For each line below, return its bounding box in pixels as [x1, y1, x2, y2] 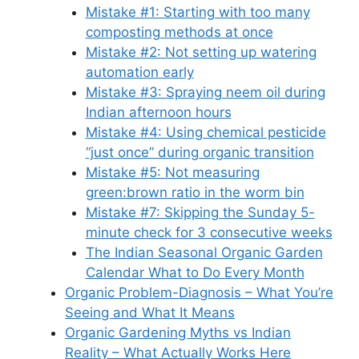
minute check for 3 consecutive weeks [85, 224, 333, 240]
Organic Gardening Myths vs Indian [65, 324, 291, 341]
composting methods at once [85, 23, 273, 40]
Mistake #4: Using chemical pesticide [85, 123, 326, 140]
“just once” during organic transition [85, 143, 314, 160]
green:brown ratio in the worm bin [85, 184, 305, 200]
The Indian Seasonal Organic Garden [85, 244, 323, 260]
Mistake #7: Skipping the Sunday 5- [85, 204, 315, 220]
